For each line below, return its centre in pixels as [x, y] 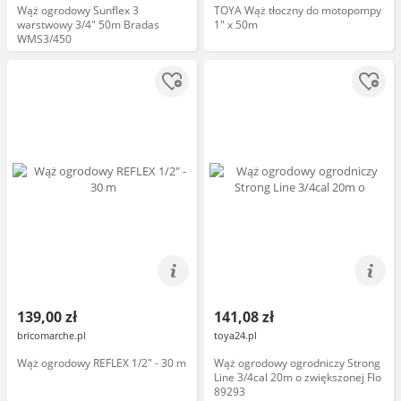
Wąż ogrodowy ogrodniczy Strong [297, 363]
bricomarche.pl [51, 335]
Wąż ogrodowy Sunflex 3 [78, 10]
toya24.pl [235, 335]
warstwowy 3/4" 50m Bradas [88, 25]
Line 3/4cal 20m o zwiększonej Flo [298, 377]
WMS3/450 [44, 39]
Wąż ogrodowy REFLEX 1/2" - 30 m [102, 363]
